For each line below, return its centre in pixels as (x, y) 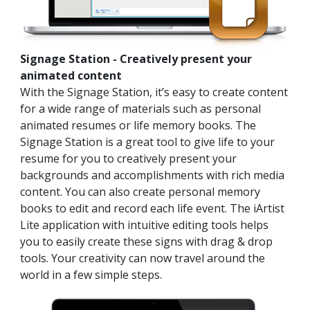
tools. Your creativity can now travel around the (143, 258)
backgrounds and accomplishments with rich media (152, 175)
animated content (71, 76)
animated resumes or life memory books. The (138, 126)
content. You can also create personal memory (140, 192)
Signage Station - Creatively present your (136, 59)
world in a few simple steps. (91, 275)
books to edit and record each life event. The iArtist (152, 209)
